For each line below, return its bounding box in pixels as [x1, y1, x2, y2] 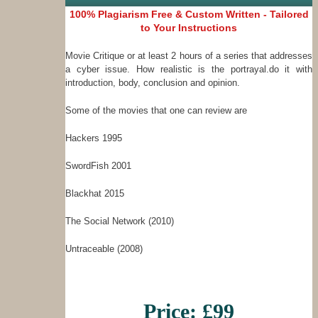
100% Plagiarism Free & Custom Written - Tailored [69, 9, 309, 21]
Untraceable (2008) [65, 243, 143, 255]
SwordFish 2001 [65, 160, 131, 172]
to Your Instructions [141, 22, 237, 34]
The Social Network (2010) [65, 216, 174, 227]
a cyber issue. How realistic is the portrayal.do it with [65, 64, 312, 75]
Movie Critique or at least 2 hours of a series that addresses [65, 50, 312, 62]
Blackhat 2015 [65, 188, 124, 199]
